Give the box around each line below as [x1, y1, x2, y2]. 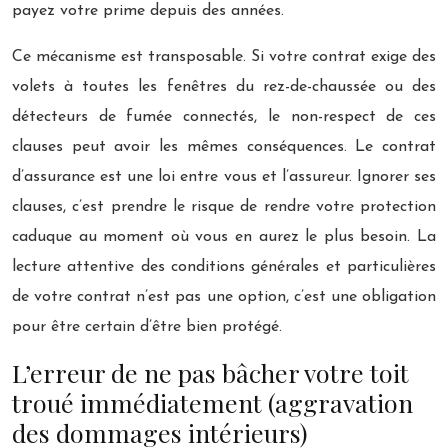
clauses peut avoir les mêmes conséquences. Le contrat [12, 138, 436, 155]
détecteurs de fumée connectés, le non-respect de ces [12, 108, 436, 125]
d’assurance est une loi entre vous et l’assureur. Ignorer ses [12, 168, 436, 185]
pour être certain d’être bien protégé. [12, 318, 282, 335]
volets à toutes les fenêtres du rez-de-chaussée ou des [12, 78, 436, 95]
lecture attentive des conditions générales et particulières [12, 258, 436, 275]
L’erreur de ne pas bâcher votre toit [12, 355, 409, 389]
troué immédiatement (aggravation [12, 385, 413, 419]
